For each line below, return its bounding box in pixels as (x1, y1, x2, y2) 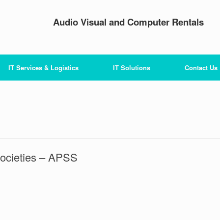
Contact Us (185, 63, 218, 72)
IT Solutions (113, 63, 150, 72)
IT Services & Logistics (8, 63, 79, 72)
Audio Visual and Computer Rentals (53, 15, 204, 28)
